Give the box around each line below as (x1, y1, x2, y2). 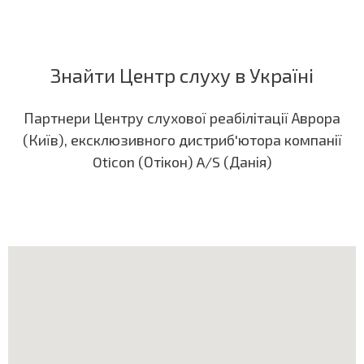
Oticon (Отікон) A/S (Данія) (92, 153, 272, 171)
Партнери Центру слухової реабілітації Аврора (24, 109, 340, 128)
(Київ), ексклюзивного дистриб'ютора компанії (22, 131, 342, 149)
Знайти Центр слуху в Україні (50, 63, 314, 88)
